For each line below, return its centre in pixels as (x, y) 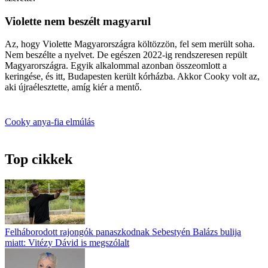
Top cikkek (39, 159)
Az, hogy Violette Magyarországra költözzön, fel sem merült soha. (130, 44)
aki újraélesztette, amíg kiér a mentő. (73, 87)
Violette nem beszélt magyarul (78, 21)
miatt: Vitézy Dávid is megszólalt (67, 243)
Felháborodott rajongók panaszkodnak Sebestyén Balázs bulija (123, 232)
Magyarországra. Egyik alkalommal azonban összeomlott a (116, 66)
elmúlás (80, 122)
